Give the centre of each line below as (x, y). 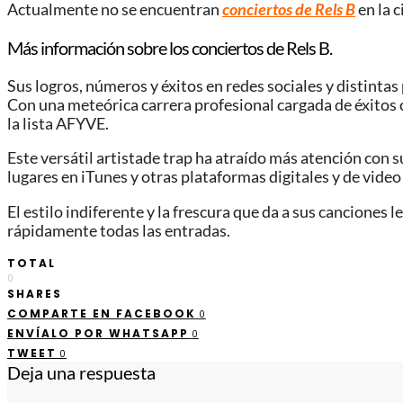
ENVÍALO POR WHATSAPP (98, 334)
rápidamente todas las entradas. (119, 230)
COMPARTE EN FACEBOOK (102, 314)
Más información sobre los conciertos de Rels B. (170, 47)
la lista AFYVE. (58, 123)
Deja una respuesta (81, 373)
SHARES (35, 294)
